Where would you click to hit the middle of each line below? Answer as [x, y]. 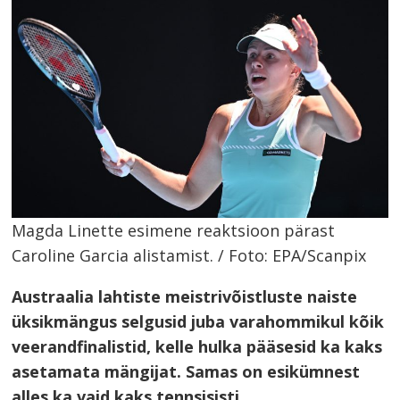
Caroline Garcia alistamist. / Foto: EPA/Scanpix [189, 256]
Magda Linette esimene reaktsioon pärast [174, 231]
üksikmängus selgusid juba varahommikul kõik [198, 322]
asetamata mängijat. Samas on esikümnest [186, 372]
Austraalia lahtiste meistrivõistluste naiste [185, 297]
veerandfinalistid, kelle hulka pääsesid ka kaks [197, 347]
